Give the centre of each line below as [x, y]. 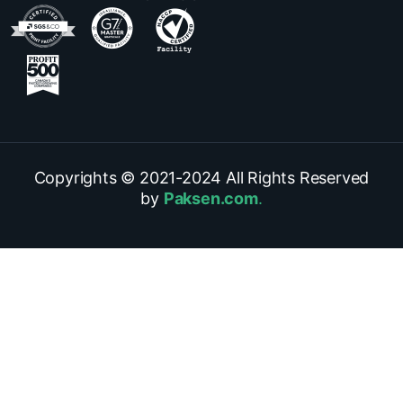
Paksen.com [210, 198]
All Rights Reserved [296, 177]
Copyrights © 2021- [108, 177]
